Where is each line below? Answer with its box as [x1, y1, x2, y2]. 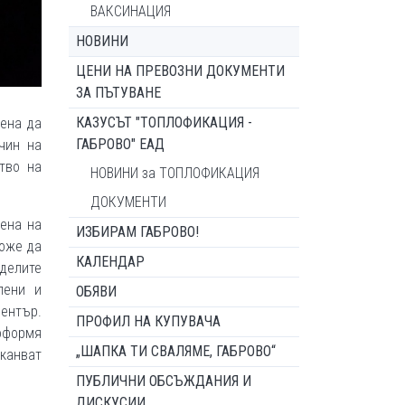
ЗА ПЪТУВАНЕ [76, 84, 161, 101]
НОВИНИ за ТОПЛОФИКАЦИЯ [90, 165, 259, 182]
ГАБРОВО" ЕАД [76, 136, 165, 153]
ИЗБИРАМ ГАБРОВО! [76, 223, 199, 240]
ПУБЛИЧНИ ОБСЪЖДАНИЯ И [76, 372, 251, 390]
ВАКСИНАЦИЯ [90, 3, 171, 20]
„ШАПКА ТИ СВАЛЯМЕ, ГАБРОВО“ [76, 343, 276, 360]
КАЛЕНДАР [76, 253, 145, 270]
